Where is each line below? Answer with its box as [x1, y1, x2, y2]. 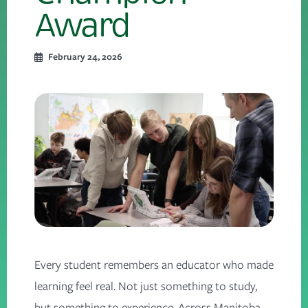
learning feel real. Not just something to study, [34, 278, 257, 295]
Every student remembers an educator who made [34, 256, 274, 274]
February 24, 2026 [48, 50, 122, 63]
